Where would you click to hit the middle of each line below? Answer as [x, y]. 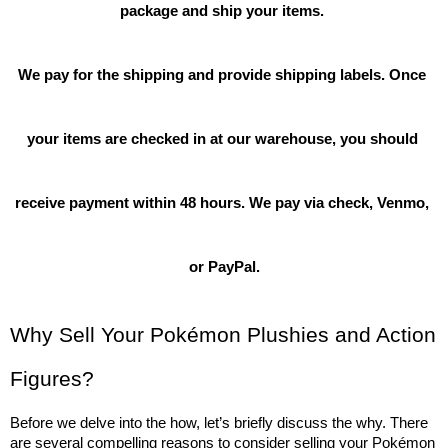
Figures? [52, 379]
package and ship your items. [224, 11]
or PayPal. [224, 267]
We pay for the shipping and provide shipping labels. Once [222, 75]
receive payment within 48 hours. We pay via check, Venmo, [222, 203]
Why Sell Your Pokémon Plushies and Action [223, 335]
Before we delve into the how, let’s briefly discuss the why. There [219, 423]
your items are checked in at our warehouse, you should [222, 139]
